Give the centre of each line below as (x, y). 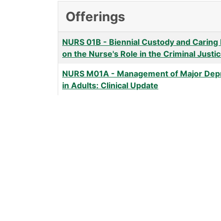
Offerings (95, 17)
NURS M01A (86, 74)
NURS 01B (82, 42)
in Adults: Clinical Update (110, 86)
